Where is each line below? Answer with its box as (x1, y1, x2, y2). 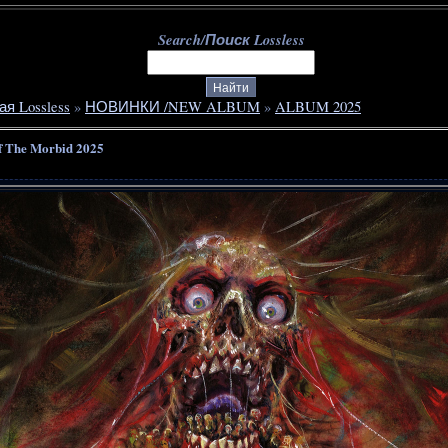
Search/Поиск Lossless (157, 29, 305, 51)
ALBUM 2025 (275, 96, 361, 116)
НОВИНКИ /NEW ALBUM (85, 96, 260, 116)
